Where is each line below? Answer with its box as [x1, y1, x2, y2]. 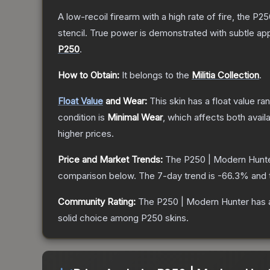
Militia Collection [192, 69, 259, 81]
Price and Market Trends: [58, 154, 163, 166]
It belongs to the [122, 69, 192, 81]
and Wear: [103, 95, 147, 107]
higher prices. [58, 128, 114, 140]
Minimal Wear [107, 111, 163, 124]
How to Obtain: [58, 69, 119, 81]
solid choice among [58, 212, 141, 224]
